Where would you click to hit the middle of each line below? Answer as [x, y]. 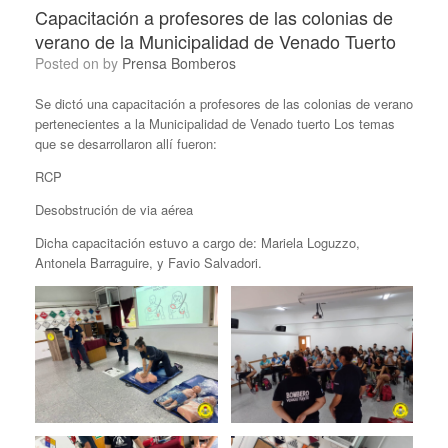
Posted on [73, 63]
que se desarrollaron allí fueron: [126, 143]
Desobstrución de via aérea [114, 209]
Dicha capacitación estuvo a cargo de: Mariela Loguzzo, [197, 242]
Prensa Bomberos [179, 63]
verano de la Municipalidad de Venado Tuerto [215, 41]
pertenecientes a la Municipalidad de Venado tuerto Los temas [215, 123]
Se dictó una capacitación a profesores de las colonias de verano [224, 103]
